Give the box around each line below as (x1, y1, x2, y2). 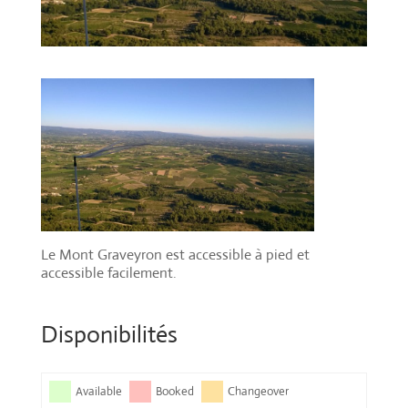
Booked (155, 383, 194, 400)
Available (75, 383, 122, 400)
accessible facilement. (40, 263, 177, 283)
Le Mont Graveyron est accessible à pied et (40, 245, 310, 265)
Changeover (227, 383, 289, 400)
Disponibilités (40, 320, 178, 350)
